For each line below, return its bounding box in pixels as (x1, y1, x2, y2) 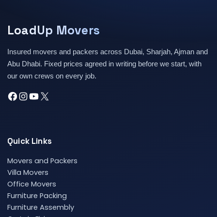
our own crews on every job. (7, 72, 96, 80)
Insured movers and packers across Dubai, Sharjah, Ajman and (7, 48, 208, 56)
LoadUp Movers (7, 22, 100, 38)
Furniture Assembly (7, 202, 74, 212)
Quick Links (7, 136, 52, 146)
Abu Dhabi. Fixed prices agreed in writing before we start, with (7, 60, 201, 68)
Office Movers (7, 179, 56, 189)
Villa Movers (7, 168, 48, 177)
